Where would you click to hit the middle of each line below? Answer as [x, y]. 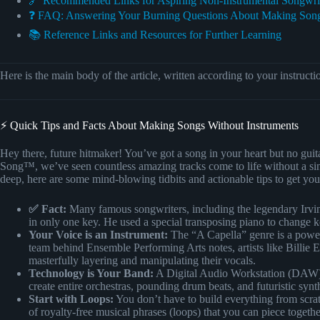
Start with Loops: [71, 299]
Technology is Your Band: [91, 273]
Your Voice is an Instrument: [98, 234]
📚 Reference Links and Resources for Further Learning [155, 34]
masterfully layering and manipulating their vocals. [142, 260]
